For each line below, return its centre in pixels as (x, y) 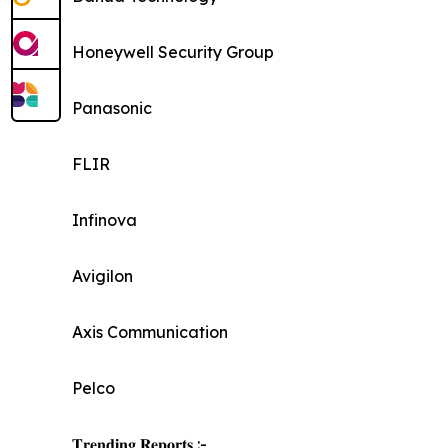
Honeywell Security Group (173, 51)
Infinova (104, 219)
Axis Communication (150, 331)
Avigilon (102, 275)
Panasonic (112, 107)
